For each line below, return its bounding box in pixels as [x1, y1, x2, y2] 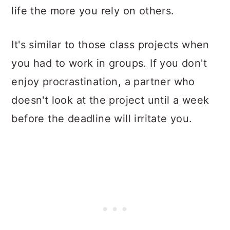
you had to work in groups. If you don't [11, 57, 207, 69]
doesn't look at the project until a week [11, 94, 209, 106]
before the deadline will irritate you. [11, 112, 193, 125]
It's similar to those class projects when [11, 39, 209, 51]
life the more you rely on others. [11, 5, 175, 17]
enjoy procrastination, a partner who [11, 75, 195, 88]
